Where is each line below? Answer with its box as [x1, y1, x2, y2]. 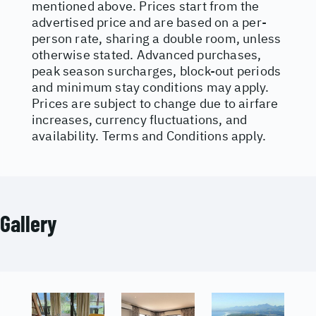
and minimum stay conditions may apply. [32, 79, 269, 95]
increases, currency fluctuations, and [32, 111, 248, 128]
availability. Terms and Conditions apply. [32, 128, 267, 144]
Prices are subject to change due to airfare [32, 95, 279, 111]
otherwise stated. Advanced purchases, [32, 47, 262, 63]
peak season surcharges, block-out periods [32, 63, 281, 79]
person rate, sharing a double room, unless [32, 30, 281, 47]
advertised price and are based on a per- [32, 14, 267, 30]
